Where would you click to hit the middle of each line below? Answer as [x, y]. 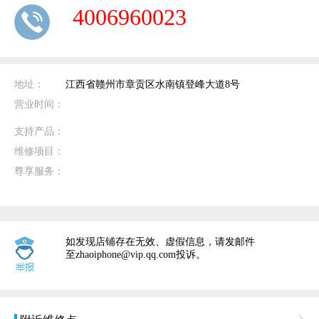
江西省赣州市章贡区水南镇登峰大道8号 [153, 84]
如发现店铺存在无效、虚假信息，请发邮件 [160, 242]
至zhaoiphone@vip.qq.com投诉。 [136, 255]
